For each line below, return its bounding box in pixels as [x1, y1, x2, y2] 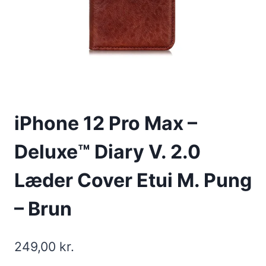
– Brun [14, 197, 72, 221]
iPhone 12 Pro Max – [14, 112, 197, 135]
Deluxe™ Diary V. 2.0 [14, 140, 201, 164]
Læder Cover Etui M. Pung [14, 169, 252, 192]
